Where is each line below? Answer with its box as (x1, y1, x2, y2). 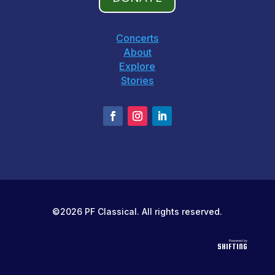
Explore (119, 60, 156, 72)
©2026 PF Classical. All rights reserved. (52, 206, 223, 217)
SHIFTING (217, 241, 248, 251)
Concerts (116, 31, 159, 44)
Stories (121, 74, 154, 87)
